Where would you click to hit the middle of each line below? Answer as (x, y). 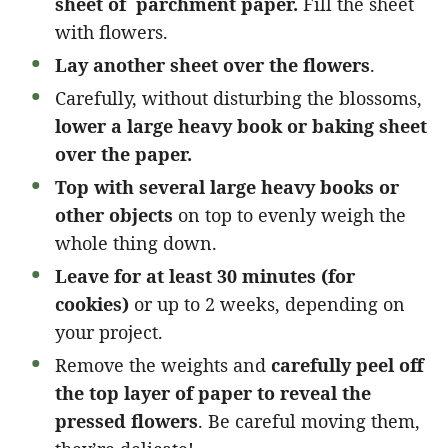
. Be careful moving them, (309, 420)
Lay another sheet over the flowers (212, 64)
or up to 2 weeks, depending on (269, 303)
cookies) (94, 303)
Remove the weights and (163, 364)
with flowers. (111, 31)
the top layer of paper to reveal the (213, 392)
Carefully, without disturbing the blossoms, (238, 97)
